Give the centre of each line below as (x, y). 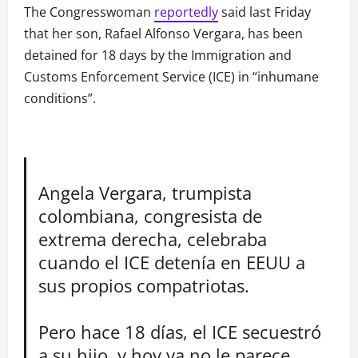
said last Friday (265, 12)
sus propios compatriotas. (144, 285)
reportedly (186, 12)
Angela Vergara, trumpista (145, 193)
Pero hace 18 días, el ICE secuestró (180, 332)
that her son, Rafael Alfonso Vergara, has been (163, 34)
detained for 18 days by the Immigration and (158, 56)
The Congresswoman (89, 12)
